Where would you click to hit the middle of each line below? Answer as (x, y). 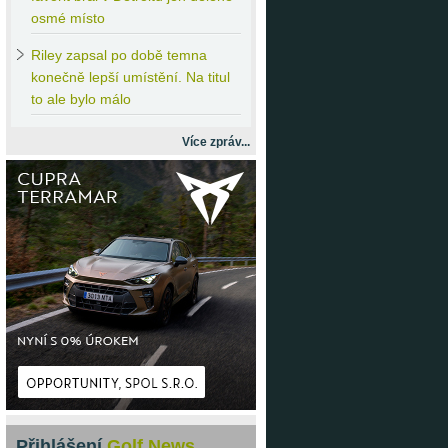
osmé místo (68, 18)
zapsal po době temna (134, 55)
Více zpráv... (216, 142)
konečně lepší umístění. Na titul (130, 77)
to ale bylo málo (81, 99)
